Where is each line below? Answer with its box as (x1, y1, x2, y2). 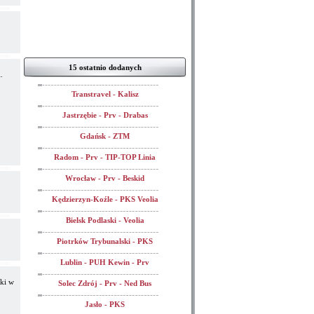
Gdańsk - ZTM (80, 132, 130, 140)
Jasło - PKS (85, 300, 125, 308)
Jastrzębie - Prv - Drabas (62, 111, 148, 119)
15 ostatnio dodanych (68, 63, 142, 71)
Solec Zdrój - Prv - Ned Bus (58, 279, 151, 287)
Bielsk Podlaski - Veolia (65, 216, 144, 224)
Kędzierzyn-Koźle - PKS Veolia (51, 195, 158, 203)
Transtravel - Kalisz (71, 90, 139, 98)
